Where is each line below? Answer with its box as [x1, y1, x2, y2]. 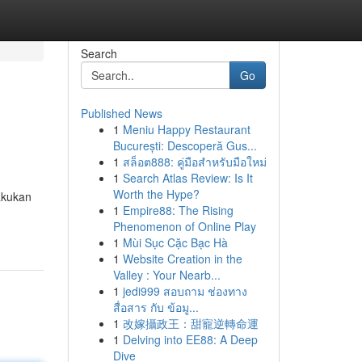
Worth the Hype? [112, 186, 200, 202]
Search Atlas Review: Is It [122, 170, 253, 186]
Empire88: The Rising [122, 202, 234, 218]
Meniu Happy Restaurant [122, 121, 250, 137]
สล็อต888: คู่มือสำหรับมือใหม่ [122, 154, 267, 170]
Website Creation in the [122, 250, 242, 267]
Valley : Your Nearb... [112, 267, 221, 283]
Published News [80, 105, 162, 121]
